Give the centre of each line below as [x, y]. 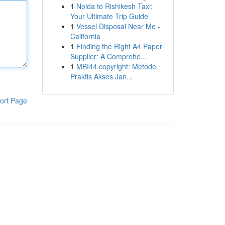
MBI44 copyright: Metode [116, 66]
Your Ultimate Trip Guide [109, 16]
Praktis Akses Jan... [101, 76]
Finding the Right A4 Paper [119, 46]
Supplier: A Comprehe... [108, 56]
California [85, 36]
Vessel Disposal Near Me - [118, 26]
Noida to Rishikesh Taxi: [114, 6]
